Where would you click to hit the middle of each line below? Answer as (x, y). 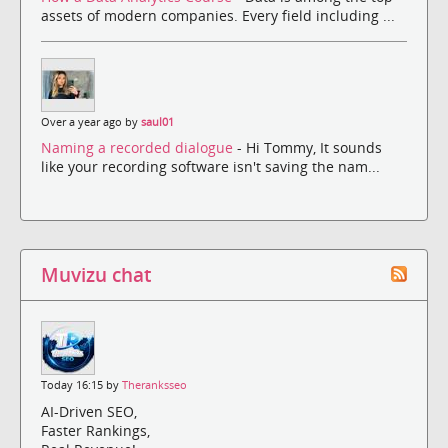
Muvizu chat (96, 275)
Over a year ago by (91, 121)
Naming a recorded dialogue (139, 148)
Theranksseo (154, 385)
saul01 (157, 121)
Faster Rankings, (95, 430)
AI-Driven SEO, (89, 411)
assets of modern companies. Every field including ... (218, 15)
